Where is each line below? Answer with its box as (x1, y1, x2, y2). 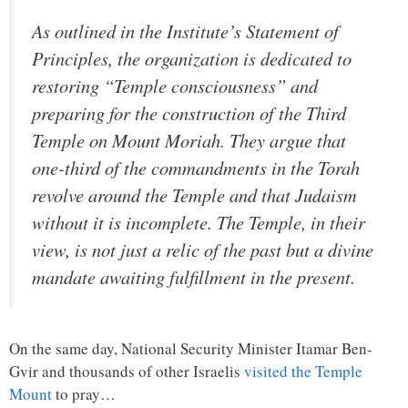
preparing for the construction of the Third (32, 99, 346, 126)
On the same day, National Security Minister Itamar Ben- (9, 337, 372, 359)
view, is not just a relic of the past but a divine (32, 236, 373, 262)
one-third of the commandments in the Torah (32, 154, 360, 180)
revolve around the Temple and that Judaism (32, 181, 357, 208)
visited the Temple (244, 360, 362, 382)
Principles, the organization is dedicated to (32, 45, 352, 71)
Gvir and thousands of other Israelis (9, 360, 244, 382)
